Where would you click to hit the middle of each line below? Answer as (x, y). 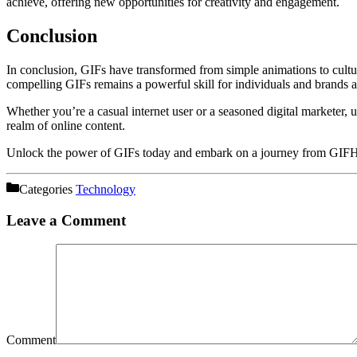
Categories (47, 189)
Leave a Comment (66, 220)
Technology (106, 189)
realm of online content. (66, 125)
